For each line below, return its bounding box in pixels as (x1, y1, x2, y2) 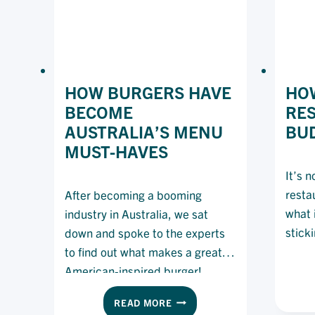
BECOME (64, 101, 133, 122)
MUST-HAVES (64, 140, 168, 162)
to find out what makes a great (64, 243, 222, 259)
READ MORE (114, 296, 172, 309)
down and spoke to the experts (64, 224, 225, 240)
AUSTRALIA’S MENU (64, 120, 223, 142)
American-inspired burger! (64, 262, 202, 278)
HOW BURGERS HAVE (64, 81, 231, 103)
